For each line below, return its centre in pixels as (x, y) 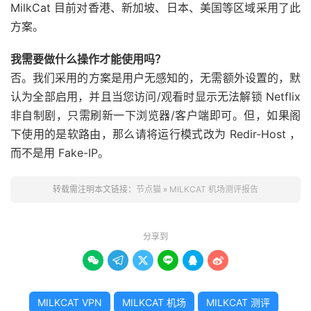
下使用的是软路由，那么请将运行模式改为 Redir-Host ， (155, 134)
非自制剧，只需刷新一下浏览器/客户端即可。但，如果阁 (155, 116)
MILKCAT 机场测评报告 (214, 190)
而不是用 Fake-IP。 (60, 153)
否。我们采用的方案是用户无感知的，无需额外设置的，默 (155, 78)
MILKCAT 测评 (238, 303)
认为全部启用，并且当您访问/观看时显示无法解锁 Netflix (155, 97)
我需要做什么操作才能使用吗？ (88, 59)
